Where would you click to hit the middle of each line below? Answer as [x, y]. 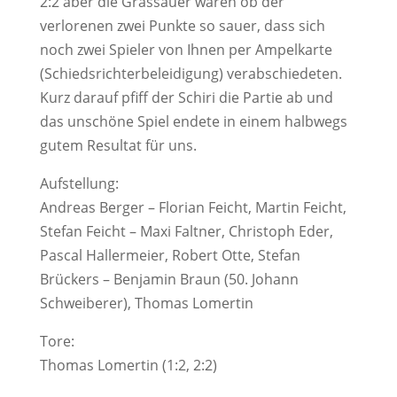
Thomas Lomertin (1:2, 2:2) [128, 365]
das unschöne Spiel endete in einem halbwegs [193, 121]
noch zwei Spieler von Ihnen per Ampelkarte [186, 50]
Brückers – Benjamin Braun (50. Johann [169, 279]
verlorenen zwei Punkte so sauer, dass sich [182, 26]
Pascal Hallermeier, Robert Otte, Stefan [170, 255]
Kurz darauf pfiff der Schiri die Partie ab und [186, 97]
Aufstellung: [79, 183]
